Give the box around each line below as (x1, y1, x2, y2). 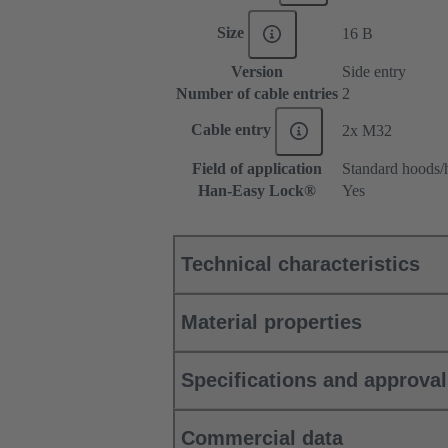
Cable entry (190, 121, 275, 139)
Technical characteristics (181, 253, 420, 276)
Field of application (192, 160, 322, 178)
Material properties (181, 311, 362, 334)
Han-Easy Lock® (198, 182, 316, 200)
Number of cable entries (176, 85, 338, 103)
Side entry (342, 63, 406, 81)
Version (231, 63, 283, 81)
